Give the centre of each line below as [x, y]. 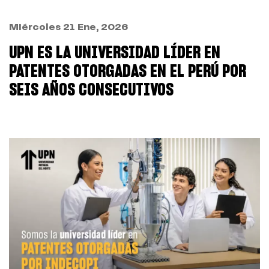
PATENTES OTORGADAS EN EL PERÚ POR [128, 72]
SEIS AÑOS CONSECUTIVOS [91, 90]
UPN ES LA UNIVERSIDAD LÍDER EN [115, 53]
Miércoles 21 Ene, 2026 [68, 27]
